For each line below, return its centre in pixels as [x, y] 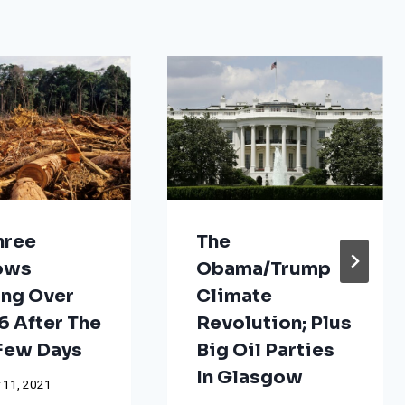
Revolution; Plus [273, 323]
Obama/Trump [263, 268]
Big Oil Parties [265, 350]
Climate [234, 296]
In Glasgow [249, 377]
